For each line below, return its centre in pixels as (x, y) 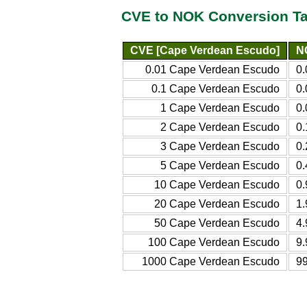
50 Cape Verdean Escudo (217, 223)
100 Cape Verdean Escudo (214, 242)
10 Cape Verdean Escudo (217, 184)
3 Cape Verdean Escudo (220, 146)
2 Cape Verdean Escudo (220, 127)
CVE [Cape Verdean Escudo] (205, 50)
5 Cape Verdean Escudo (220, 165)
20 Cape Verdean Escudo (217, 204)
